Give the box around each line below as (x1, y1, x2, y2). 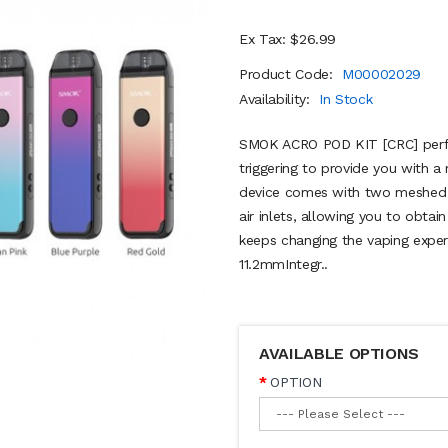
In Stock (319, 91, 373, 107)
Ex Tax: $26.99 (239, 31, 337, 47)
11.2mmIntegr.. (239, 256, 329, 272)
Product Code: (239, 66, 338, 82)
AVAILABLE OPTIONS (259, 344, 420, 363)
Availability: (239, 91, 315, 107)
